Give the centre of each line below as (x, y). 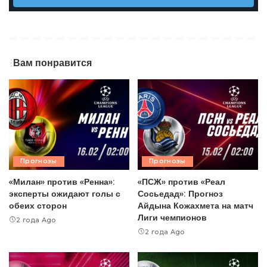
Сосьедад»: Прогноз (180, 193)
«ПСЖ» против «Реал (181, 181)
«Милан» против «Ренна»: (62, 181)
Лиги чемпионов (172, 217)
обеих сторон (38, 205)
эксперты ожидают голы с (65, 193)
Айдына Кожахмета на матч (195, 205)
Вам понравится (52, 63)
